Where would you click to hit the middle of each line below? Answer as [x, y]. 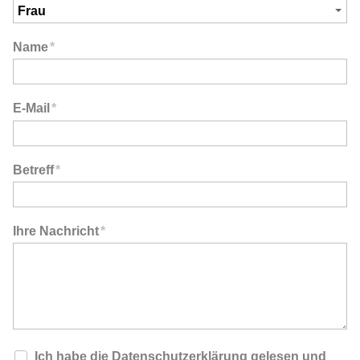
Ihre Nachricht [56, 231]
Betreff [33, 170]
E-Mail [31, 108]
